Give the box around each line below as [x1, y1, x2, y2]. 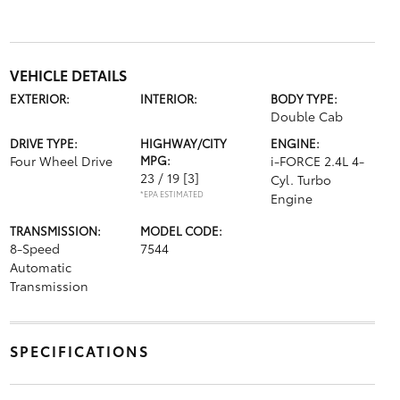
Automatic [9, 258, 71, 276]
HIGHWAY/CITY [139, 135, 227, 151]
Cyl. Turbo [271, 171, 332, 188]
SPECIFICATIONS [9, 340, 149, 361]
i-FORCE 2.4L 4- [271, 152, 365, 170]
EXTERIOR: [9, 90, 70, 106]
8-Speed [9, 239, 60, 257]
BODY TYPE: [271, 90, 338, 106]
